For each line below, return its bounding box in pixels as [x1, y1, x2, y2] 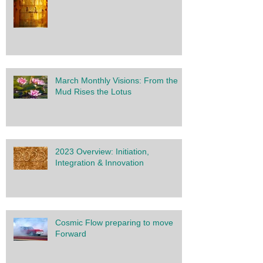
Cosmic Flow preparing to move [55, 217, 173, 227]
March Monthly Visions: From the [55, 75, 178, 85]
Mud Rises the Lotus [55, 86, 131, 96]
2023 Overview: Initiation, [55, 146, 149, 156]
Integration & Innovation [55, 157, 144, 167]
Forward [55, 228, 86, 238]
